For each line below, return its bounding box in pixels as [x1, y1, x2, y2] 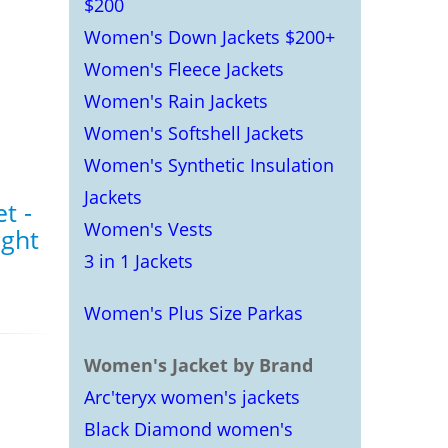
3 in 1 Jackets [83, 249, 193, 273]
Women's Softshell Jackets [83, 121, 304, 145]
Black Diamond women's [83, 417, 293, 441]
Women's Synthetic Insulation [83, 153, 334, 177]
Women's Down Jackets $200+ [83, 25, 335, 49]
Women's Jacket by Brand [83, 353, 313, 377]
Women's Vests [83, 217, 213, 241]
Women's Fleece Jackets [83, 57, 284, 81]
